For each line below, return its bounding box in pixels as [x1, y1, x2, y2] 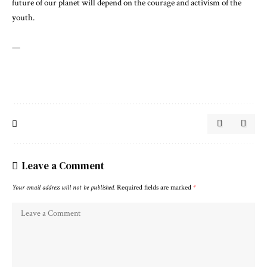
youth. [12, 11, 35, 23]
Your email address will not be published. [12, 182, 115, 192]
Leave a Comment [22, 158, 104, 173]
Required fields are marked [117, 182, 193, 192]
